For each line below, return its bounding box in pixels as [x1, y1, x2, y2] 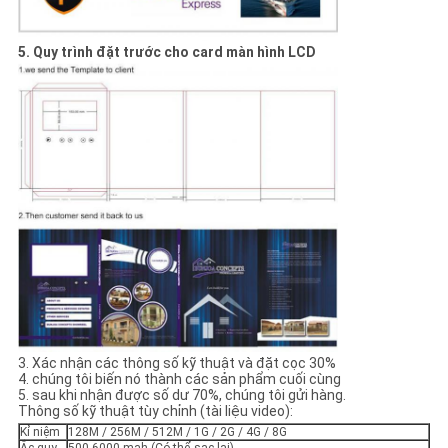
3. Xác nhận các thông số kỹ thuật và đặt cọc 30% [17, 354, 336, 371]
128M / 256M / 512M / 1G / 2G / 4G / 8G [67, 424, 287, 439]
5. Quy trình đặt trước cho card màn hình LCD [17, 44, 316, 61]
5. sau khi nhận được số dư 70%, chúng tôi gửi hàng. [17, 386, 346, 403]
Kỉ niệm [19, 424, 60, 439]
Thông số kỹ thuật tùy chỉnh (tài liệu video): [17, 402, 293, 419]
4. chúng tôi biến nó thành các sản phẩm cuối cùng [17, 370, 341, 387]
